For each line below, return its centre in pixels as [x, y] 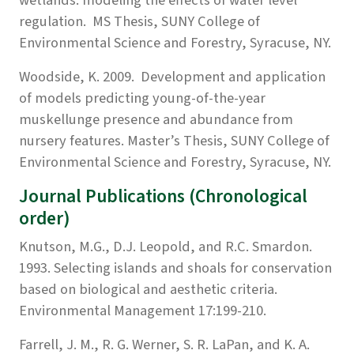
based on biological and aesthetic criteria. [148, 289]
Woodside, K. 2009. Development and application [172, 76]
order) [45, 218]
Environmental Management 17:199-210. [143, 310]
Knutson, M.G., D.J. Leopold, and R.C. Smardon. [166, 246]
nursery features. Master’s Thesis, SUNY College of [174, 140]
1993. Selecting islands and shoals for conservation [175, 267]
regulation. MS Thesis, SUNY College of [139, 21]
